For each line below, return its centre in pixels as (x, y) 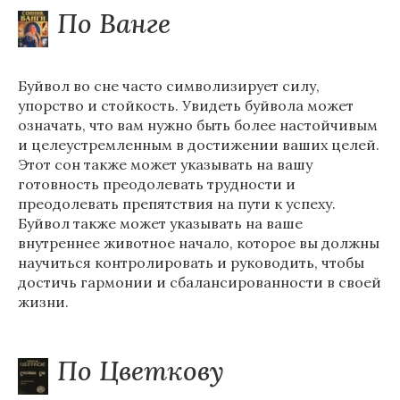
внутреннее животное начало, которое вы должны (199, 243)
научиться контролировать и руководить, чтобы (191, 262)
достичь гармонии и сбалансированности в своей (200, 282)
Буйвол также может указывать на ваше (160, 223)
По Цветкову (141, 371)
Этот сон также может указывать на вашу (165, 164)
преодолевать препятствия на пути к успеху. (177, 204)
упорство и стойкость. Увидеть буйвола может (186, 105)
